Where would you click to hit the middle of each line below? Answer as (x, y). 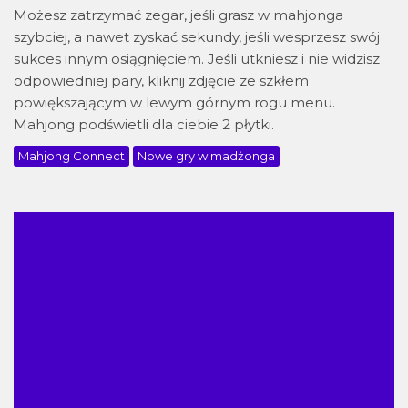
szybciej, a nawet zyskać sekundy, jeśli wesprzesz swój (197, 37)
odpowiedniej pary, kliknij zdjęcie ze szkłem (161, 81)
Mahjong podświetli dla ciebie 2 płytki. (144, 125)
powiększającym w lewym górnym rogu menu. (174, 103)
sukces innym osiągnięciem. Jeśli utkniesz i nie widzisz (197, 59)
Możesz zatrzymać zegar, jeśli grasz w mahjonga (178, 15)
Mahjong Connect (71, 156)
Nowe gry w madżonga (206, 156)
